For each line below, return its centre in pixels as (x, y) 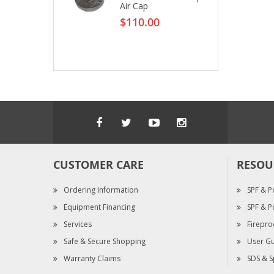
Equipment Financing (99, 207)
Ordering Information (101, 190)
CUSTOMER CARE (98, 165)
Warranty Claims (92, 258)
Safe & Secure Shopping (105, 241)
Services (78, 224)
